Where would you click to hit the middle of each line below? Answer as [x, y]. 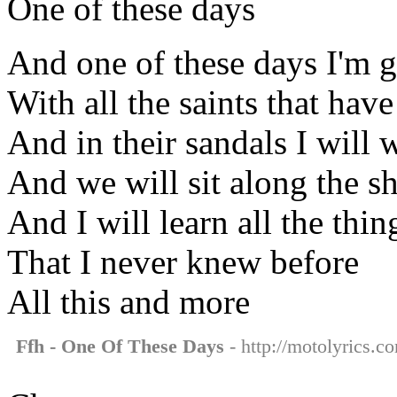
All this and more [128, 301]
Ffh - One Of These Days [120, 346]
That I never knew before [183, 261]
